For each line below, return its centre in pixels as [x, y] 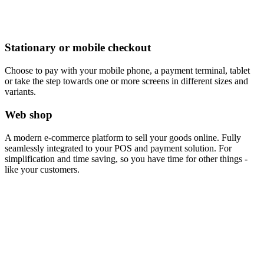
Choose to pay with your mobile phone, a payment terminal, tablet [127, 71]
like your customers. [42, 169]
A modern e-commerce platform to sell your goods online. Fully [123, 137]
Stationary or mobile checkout [78, 48]
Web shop [29, 114]
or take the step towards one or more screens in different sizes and [126, 81]
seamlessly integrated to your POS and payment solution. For [118, 148]
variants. [20, 92]
